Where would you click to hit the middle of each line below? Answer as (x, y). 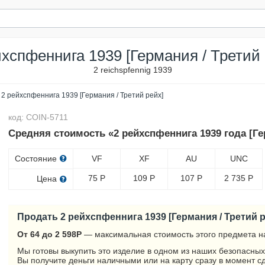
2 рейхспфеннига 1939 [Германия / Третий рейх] (82, 95)
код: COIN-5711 (38, 117)
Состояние (37, 159)
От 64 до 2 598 (47, 234)
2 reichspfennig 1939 (132, 70)
